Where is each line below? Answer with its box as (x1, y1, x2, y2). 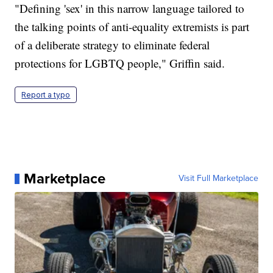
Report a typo (21, 90, 71, 100)
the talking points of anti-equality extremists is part (15, 19, 250, 35)
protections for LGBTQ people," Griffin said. (15, 55, 225, 71)
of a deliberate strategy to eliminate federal (15, 37, 210, 53)
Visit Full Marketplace (178, 172, 258, 185)
